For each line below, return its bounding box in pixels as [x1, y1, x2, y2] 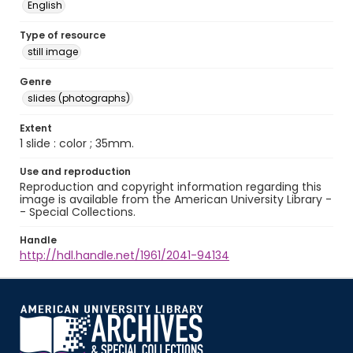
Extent [20, 121, 52, 135]
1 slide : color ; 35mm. [20, 136, 134, 151]
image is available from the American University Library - [20, 191, 332, 207]
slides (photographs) [28, 91, 130, 105]
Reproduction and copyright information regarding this [20, 179, 321, 195]
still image [28, 45, 78, 58]
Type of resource [20, 28, 106, 42]
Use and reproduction [20, 165, 131, 178]
